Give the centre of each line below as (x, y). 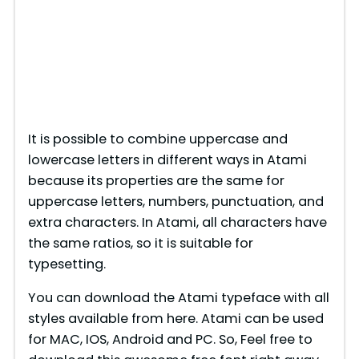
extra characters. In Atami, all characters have (177, 222)
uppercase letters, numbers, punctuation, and (175, 201)
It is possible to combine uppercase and (157, 139)
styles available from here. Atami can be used (175, 319)
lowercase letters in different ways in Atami (167, 159)
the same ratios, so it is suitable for (140, 243)
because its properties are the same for (156, 180)
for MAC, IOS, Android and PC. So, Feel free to (170, 339)
